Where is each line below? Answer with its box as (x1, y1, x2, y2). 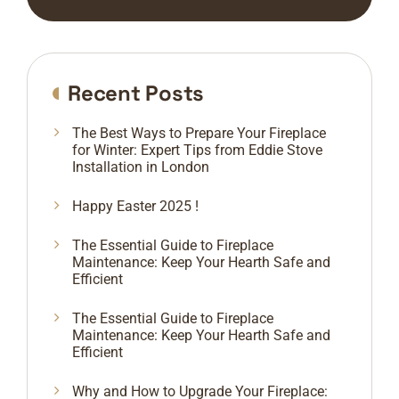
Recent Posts (68, 79, 204, 108)
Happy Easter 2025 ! (72, 198, 199, 216)
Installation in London (72, 159, 209, 176)
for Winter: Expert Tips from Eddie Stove (72, 142, 322, 159)
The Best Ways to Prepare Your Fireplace (72, 125, 326, 142)
